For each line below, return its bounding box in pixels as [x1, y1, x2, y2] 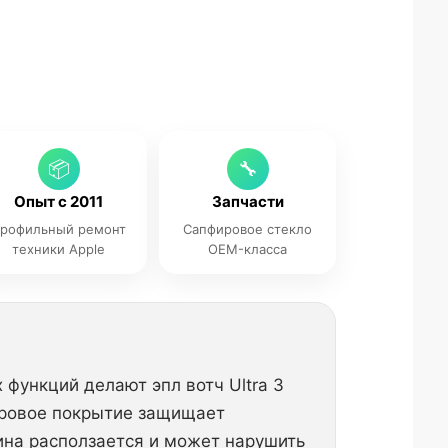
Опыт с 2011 [14, 192, 104, 211]
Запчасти [211, 192, 284, 211]
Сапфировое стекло [183, 221, 313, 237]
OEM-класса [208, 241, 288, 257]
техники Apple [12, 241, 106, 257]
